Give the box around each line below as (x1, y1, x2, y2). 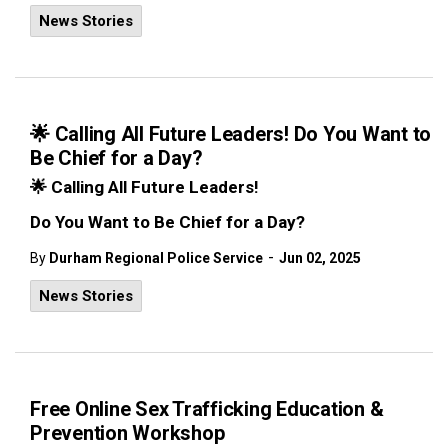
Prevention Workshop (30, 421, 225, 445)
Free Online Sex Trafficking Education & (30, 397, 384, 421)
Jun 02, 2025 (279, 250, 361, 266)
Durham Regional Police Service (49, 250, 263, 266)
